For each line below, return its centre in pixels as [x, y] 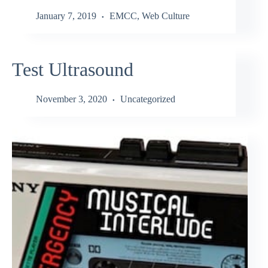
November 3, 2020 [71, 99]
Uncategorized [148, 99]
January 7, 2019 [66, 16]
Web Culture [166, 16]
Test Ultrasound [73, 70]
